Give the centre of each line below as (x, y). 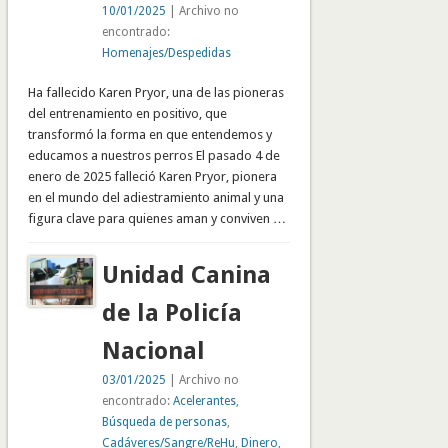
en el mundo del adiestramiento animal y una (155, 198)
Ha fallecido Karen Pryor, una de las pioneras (155, 93)
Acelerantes (204, 401)
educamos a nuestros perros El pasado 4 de (153, 156)
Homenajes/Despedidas (166, 53)
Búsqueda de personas (164, 422)
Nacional (153, 351)
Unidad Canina (186, 275)
